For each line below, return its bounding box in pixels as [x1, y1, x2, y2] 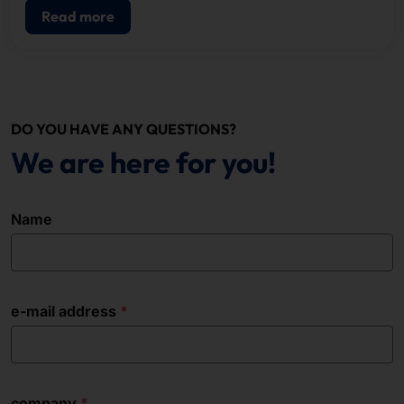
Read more [41, 6, 115, 25]
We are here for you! [11, 143, 276, 180]
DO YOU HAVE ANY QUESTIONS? [11, 119, 236, 138]
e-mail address [11, 301, 116, 320]
